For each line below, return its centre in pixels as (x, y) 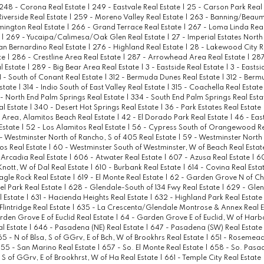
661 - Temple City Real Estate (213, 258)
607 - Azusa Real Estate (210, 158)
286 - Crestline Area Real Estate (67, 58)
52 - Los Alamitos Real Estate (76, 128)
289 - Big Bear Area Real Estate (86, 68)
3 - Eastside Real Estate (185, 68)
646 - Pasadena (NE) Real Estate (89, 228)
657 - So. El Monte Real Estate (153, 248)
